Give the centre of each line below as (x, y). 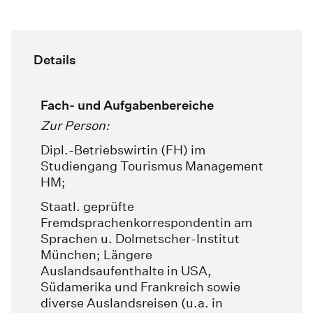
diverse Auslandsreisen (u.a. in (132, 303)
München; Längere (96, 255)
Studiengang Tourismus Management (152, 166)
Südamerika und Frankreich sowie (140, 287)
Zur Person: (75, 126)
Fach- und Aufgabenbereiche (127, 105)
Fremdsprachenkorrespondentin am (146, 223)
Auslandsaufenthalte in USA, (126, 271)
